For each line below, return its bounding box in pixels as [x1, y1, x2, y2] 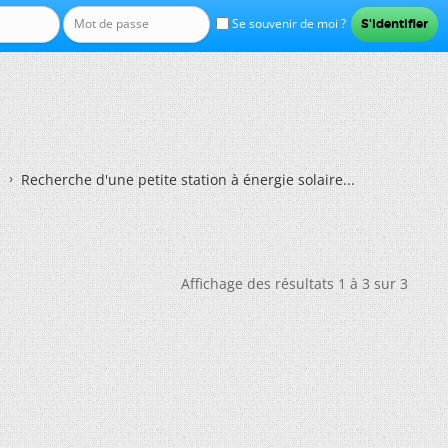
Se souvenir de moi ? [228, 15, 346, 32]
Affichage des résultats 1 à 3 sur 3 [181, 274, 408, 293]
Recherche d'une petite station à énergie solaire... [21, 170, 355, 189]
